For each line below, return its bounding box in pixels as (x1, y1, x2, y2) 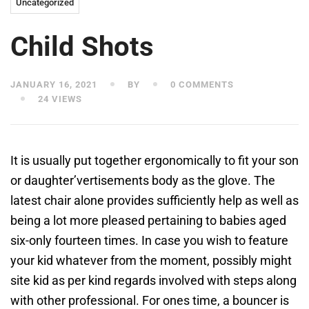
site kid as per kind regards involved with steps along (10, 273, 297, 288)
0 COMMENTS (168, 79, 234, 90)
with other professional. (10, 293, 142, 308)
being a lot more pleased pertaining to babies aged (10, 213, 286, 228)
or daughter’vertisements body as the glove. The (10, 173, 275, 188)
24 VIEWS (35, 94, 82, 104)
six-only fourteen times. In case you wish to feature (10, 233, 288, 248)
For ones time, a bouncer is (142, 293, 289, 308)
